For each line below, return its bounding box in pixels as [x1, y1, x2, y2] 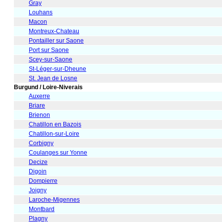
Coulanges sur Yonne [29, 149, 87, 156]
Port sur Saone [29, 46, 69, 54]
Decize [29, 158, 48, 166]
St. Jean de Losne [29, 74, 77, 82]
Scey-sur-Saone [29, 55, 72, 63]
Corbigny [29, 139, 54, 147]
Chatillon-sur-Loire [29, 130, 79, 137]
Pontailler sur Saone [29, 37, 84, 44]
